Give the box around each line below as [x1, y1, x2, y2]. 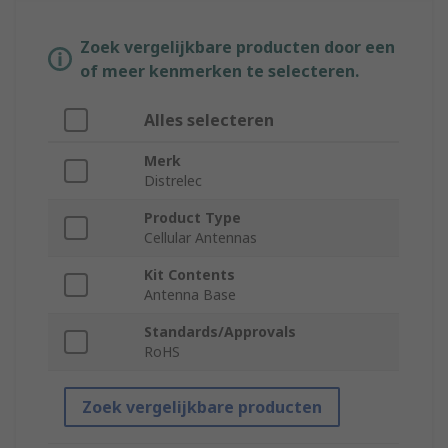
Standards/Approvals [144, 322, 296, 342]
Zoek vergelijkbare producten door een [80, 36, 395, 59]
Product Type [144, 208, 241, 228]
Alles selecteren [144, 109, 274, 132]
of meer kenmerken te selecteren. [80, 60, 359, 83]
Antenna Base [144, 285, 236, 305]
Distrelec [144, 171, 202, 191]
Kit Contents [144, 265, 235, 285]
